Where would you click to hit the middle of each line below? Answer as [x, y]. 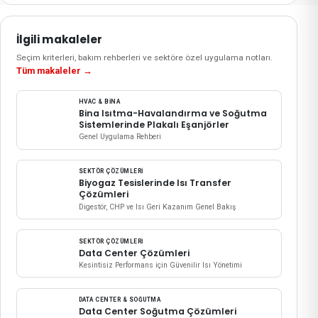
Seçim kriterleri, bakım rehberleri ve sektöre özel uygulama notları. [144, 57]
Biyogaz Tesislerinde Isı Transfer [155, 183]
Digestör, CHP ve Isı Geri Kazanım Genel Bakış [157, 207]
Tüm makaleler [48, 70]
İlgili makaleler [59, 40]
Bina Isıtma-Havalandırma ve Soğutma [172, 114]
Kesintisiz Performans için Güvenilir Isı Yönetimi [160, 265]
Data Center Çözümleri [134, 253]
